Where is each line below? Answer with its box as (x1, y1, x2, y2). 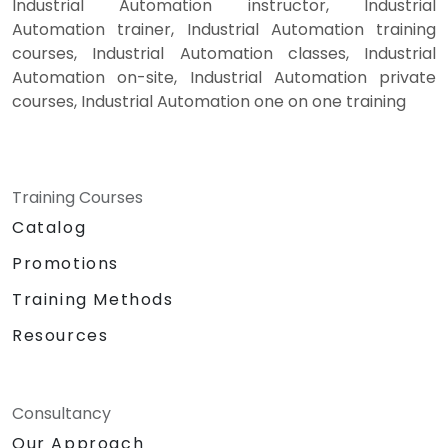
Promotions (12, 252, 119, 276)
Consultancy (12, 402, 111, 426)
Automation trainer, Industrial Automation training (12, 18, 436, 42)
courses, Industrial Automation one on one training (12, 90, 406, 114)
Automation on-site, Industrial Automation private (12, 66, 436, 90)
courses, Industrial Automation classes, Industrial (12, 42, 436, 66)
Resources (12, 324, 109, 348)
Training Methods (12, 288, 174, 312)
